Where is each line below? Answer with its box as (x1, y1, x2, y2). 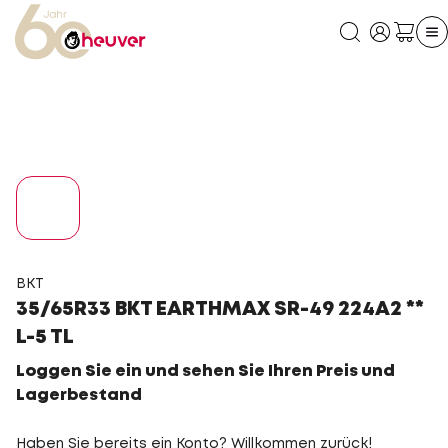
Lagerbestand (16, 388, 142, 403)
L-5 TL (16, 328, 74, 347)
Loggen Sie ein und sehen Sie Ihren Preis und (16, 364, 395, 379)
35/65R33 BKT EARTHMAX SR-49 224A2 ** (16, 300, 424, 319)
